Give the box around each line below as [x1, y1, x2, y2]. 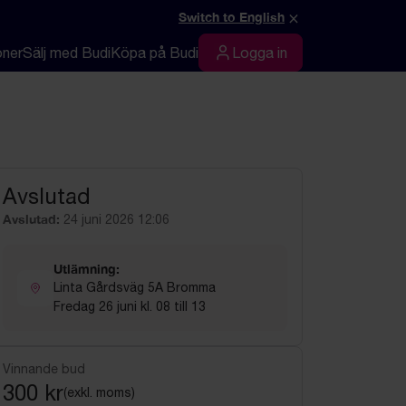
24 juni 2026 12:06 [63, 212, 169, 227]
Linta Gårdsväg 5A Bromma [53, 280, 216, 295]
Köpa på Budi [111, 44, 198, 61]
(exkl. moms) [63, 385, 135, 400]
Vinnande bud [3, 362, 85, 376]
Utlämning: [53, 261, 120, 276]
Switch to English [179, 9, 285, 24]
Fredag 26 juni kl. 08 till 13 [53, 299, 206, 314]
